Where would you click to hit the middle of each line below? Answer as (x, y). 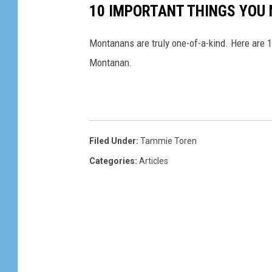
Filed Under (113, 141)
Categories (112, 161)
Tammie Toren (168, 141)
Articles (154, 161)
